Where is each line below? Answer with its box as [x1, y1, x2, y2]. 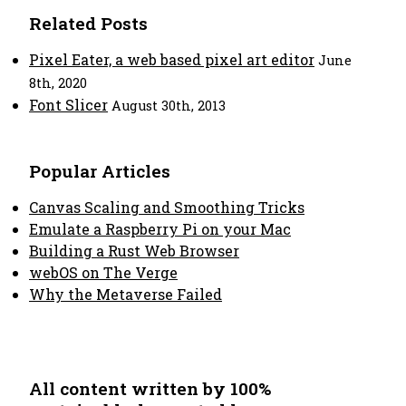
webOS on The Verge [29, 263, 178, 282]
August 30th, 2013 [111, 97, 226, 114]
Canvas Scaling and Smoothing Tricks [29, 198, 304, 217]
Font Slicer [29, 95, 108, 114]
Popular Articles [29, 159, 170, 182]
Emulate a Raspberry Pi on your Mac [29, 219, 291, 238]
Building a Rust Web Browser [29, 241, 239, 260]
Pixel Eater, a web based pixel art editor [29, 50, 314, 69]
